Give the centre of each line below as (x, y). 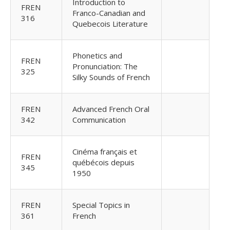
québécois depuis (103, 162)
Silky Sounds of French (111, 77)
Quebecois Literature (110, 24)
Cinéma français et (105, 151)
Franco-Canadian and (109, 13)
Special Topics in (101, 205)
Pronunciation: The (105, 66)
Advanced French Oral (111, 109)
